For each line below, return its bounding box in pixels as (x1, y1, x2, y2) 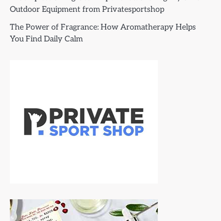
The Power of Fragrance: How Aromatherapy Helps (10, 23, 196, 33)
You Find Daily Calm (10, 35, 83, 44)
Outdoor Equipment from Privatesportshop (10, 5, 164, 15)
